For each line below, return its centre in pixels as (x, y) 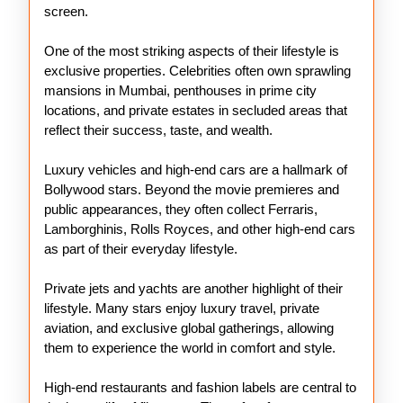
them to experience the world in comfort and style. (190, 348)
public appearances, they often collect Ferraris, (181, 209)
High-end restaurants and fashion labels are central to (200, 387)
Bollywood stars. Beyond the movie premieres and (192, 189)
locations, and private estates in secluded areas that (196, 110)
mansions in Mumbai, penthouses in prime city (180, 90)
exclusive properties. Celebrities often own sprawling (197, 71)
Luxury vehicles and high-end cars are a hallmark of (196, 170)
